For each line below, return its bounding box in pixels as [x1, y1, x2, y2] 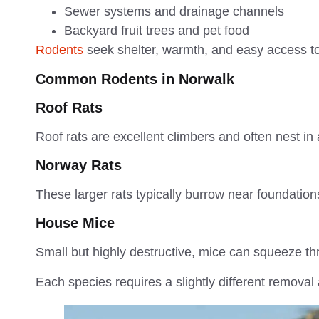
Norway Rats [36, 157, 122, 173]
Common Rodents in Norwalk [36, 70, 234, 87]
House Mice [36, 215, 115, 231]
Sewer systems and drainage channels [64, 4, 284, 19]
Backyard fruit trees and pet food [64, 23, 249, 38]
